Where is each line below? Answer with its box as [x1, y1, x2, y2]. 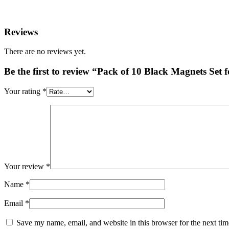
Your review [4, 162, 46, 171]
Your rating [4, 86, 42, 96]
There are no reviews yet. [4, 47, 86, 56]
